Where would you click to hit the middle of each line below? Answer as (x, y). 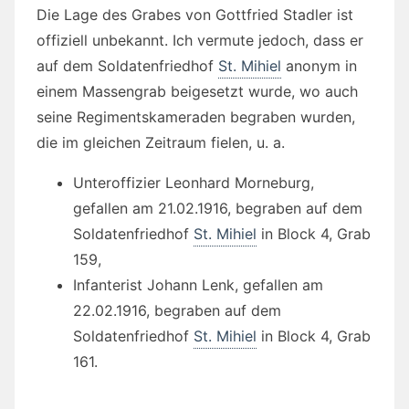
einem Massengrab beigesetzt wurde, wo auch (197, 91)
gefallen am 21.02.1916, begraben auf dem (218, 208)
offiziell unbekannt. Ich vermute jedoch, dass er (200, 40)
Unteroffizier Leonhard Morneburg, (194, 182)
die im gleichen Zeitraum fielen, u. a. (161, 142)
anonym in (319, 65)
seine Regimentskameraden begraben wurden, (196, 116)
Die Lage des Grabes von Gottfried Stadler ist (195, 14)
